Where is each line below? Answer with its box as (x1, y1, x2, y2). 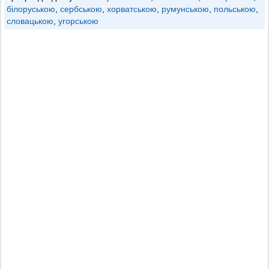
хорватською (107, 4, 157, 14)
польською (214, 4, 256, 14)
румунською (162, 4, 209, 14)
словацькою (7, 16, 53, 26)
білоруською (7, 4, 55, 14)
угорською (58, 16, 98, 26)
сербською (60, 4, 102, 14)
